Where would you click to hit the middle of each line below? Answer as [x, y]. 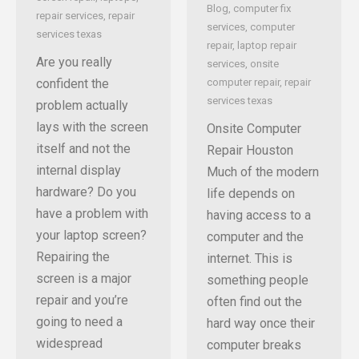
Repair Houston [250, 151]
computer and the [255, 237]
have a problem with [92, 213]
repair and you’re [82, 300]
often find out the [254, 302]
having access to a [259, 216]
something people [258, 280]
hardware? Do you [86, 192]
